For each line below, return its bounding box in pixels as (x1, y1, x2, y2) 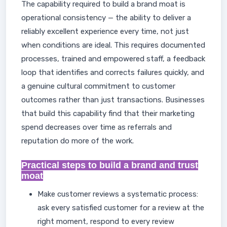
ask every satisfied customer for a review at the (37, 203, 204, 212)
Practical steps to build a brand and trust (21, 160, 198, 170)
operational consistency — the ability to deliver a (21, 13, 191, 22)
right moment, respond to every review (37, 217, 174, 226)
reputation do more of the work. (21, 136, 134, 145)
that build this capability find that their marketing (21, 109, 195, 118)
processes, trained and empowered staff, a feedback (21, 54, 205, 63)
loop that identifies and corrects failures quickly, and (21, 68, 204, 77)
